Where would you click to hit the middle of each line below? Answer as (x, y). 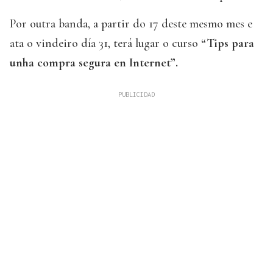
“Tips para (228, 44)
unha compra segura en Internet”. (94, 63)
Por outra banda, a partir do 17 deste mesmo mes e (131, 24)
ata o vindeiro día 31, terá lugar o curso (105, 44)
